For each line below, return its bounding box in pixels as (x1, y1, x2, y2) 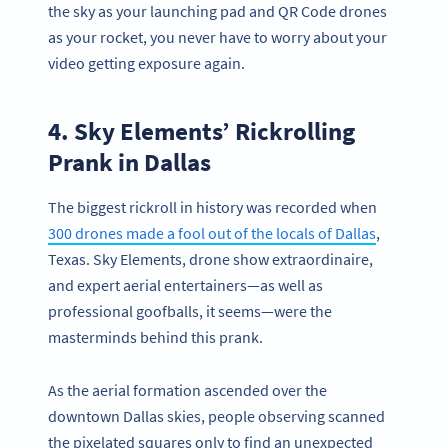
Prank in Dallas (48, 145, 211, 178)
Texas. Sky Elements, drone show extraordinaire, (48, 249, 373, 270)
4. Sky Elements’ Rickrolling (48, 114, 355, 147)
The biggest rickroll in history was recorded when (48, 197, 377, 218)
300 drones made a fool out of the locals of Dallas (48, 223, 376, 244)
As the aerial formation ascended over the (48, 379, 327, 400)
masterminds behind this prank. (48, 327, 266, 348)
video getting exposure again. (48, 52, 245, 73)
